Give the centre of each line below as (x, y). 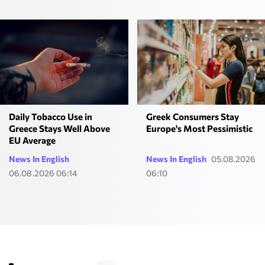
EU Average (32, 140)
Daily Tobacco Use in (51, 117)
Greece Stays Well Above (59, 129)
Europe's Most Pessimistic (199, 129)
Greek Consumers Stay (192, 117)
